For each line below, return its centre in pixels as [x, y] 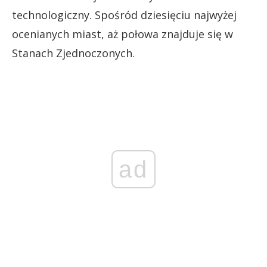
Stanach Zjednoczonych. [73, 53]
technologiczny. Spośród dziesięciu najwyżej [124, 15]
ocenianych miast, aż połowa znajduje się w [122, 34]
